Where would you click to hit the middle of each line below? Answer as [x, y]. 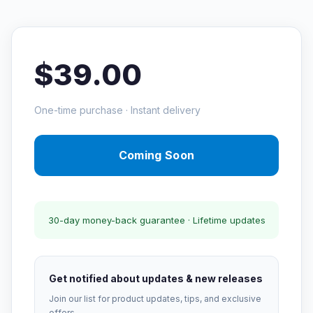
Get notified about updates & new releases [156, 278]
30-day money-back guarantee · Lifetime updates [156, 220]
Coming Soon [156, 155]
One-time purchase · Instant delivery [117, 110]
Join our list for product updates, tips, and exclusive [155, 299]
